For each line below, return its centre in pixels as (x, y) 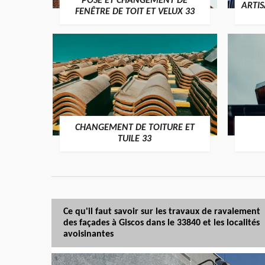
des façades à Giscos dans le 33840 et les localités (161, 223)
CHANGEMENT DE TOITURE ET (135, 128)
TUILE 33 (135, 139)
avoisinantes (88, 234)
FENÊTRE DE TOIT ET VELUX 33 (135, 12)
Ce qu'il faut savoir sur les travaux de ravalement (162, 211)
